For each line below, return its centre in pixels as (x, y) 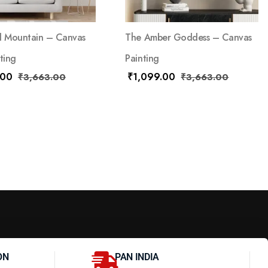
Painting (142, 58)
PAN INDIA (137, 257)
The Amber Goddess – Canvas (188, 37)
